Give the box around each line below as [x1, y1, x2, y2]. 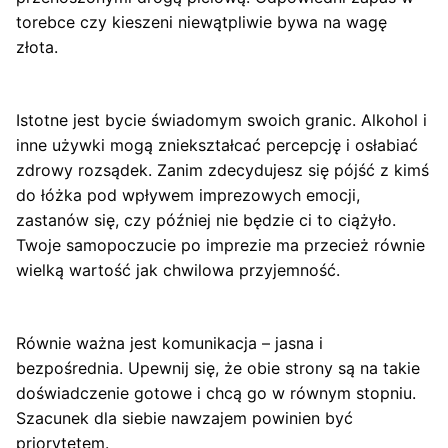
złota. [16, 36, 58, 57]
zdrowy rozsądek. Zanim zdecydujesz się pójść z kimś [16, 159, 429, 180]
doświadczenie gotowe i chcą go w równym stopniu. [16, 382, 416, 403]
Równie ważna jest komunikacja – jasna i [16, 332, 323, 353]
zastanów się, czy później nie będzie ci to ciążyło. [16, 209, 396, 230]
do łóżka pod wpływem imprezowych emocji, [16, 184, 360, 205]
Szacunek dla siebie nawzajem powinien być [16, 407, 353, 428]
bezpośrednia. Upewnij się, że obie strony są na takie [16, 357, 420, 378]
